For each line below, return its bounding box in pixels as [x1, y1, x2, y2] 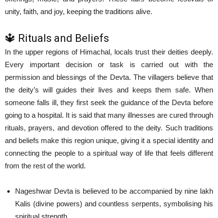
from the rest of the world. [5, 162, 86, 170]
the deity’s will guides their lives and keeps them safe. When [5, 86, 213, 94]
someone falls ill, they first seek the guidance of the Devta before [5, 98, 213, 107]
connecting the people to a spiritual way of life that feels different [5, 149, 213, 157]
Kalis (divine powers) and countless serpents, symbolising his [15, 200, 213, 208]
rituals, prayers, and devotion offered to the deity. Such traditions [5, 124, 213, 132]
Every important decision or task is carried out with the [5, 60, 213, 69]
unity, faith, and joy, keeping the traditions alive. [5, 7, 152, 16]
